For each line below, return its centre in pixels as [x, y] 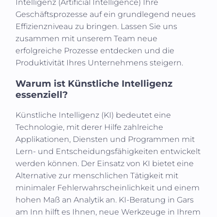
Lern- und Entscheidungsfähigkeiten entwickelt [108, 152]
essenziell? [42, 94]
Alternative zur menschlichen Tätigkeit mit [97, 176]
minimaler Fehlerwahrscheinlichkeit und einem [108, 188]
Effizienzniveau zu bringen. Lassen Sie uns [96, 26]
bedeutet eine [142, 115]
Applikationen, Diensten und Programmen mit [105, 139]
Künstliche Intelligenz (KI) [65, 115]
